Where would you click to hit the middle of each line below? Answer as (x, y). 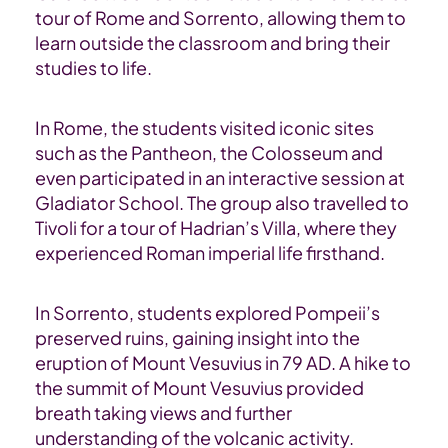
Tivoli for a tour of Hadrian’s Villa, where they (216, 228)
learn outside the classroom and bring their (212, 43)
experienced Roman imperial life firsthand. (210, 253)
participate (126, 178)
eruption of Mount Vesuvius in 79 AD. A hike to (223, 363)
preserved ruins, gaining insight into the (197, 338)
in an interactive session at (295, 178)
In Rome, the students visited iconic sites (204, 128)
